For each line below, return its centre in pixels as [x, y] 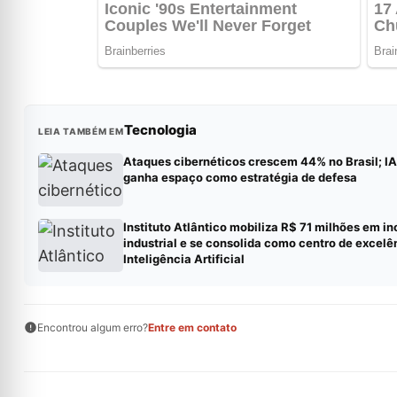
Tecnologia [160, 130]
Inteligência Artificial [183, 259]
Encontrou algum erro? [92, 328]
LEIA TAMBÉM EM [81, 132]
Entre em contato [192, 328]
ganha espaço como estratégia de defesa [240, 178]
